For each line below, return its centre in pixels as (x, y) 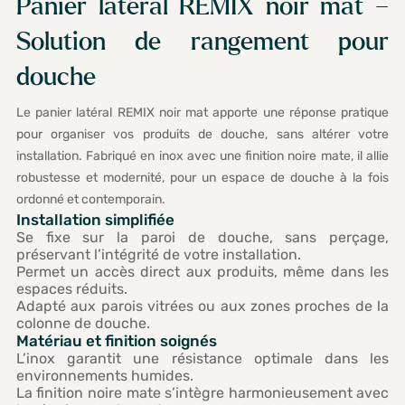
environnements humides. (104, 375)
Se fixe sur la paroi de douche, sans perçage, (202, 237)
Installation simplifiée (95, 219)
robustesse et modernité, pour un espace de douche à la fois (202, 177)
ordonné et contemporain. (90, 199)
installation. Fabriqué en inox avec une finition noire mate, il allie (202, 155)
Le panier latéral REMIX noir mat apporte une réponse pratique (202, 112)
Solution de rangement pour (202, 43)
